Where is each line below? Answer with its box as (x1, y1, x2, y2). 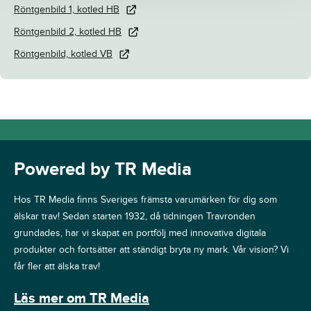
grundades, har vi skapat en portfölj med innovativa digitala (14, 226, 266, 239)
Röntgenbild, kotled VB (14, 47, 112, 60)
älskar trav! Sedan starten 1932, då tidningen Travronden (14, 210, 255, 222)
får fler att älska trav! (14, 260, 100, 272)
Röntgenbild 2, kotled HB (14, 25, 121, 37)
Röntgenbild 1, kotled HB (14, 3, 119, 15)
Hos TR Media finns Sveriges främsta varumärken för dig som (14, 193, 277, 205)
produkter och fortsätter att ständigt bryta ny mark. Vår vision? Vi (14, 243, 289, 255)
